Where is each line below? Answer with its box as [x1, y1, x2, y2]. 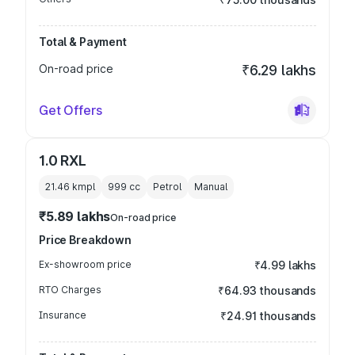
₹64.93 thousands [218, 284, 316, 297]
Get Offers [39, 102, 102, 118]
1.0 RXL [39, 152, 86, 169]
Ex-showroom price [39, 258, 132, 270]
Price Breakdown [39, 233, 132, 246]
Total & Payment [39, 35, 127, 48]
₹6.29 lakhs [241, 62, 316, 78]
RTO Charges [39, 284, 101, 296]
